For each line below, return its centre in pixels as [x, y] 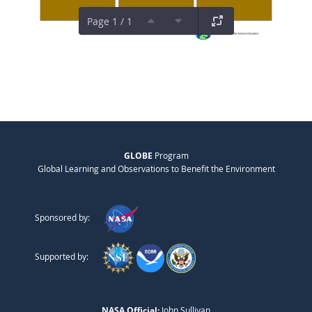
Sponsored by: [62, 218]
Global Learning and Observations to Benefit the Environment [156, 169]
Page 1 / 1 [109, 21]
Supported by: [62, 257]
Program [170, 156]
